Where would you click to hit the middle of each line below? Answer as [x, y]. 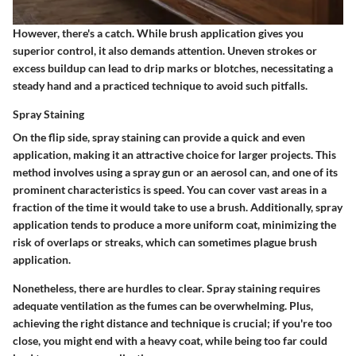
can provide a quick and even [233, 137]
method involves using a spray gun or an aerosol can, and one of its [175, 172]
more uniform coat [211, 224]
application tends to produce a [89, 224]
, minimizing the [297, 224]
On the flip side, [52, 137]
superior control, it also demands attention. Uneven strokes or [165, 50]
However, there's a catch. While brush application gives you [158, 33]
